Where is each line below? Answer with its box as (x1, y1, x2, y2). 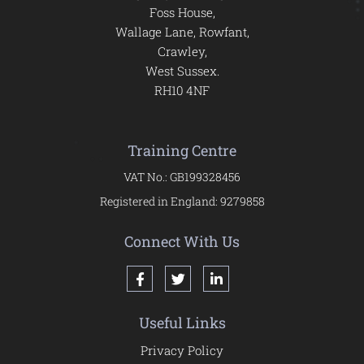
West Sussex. (145, 63, 219, 79)
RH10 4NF (154, 82, 210, 98)
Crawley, (157, 43, 207, 59)
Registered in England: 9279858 (99, 193, 265, 209)
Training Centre (128, 141, 236, 160)
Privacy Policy (141, 342, 223, 358)
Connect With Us (124, 232, 240, 251)
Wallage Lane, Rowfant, (115, 24, 249, 40)
